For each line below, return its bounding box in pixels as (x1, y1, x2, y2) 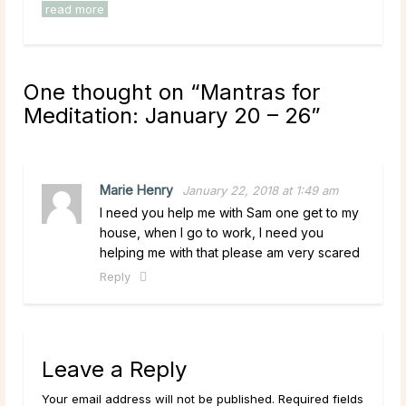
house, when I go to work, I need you (100, 224, 324, 240)
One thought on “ (24, 78, 200, 105)
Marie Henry (100, 181, 173, 198)
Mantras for (200, 78, 320, 105)
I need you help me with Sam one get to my (100, 204, 359, 220)
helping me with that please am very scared (100, 244, 360, 260)
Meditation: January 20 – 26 (24, 101, 311, 129)
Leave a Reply (42, 355, 187, 382)
